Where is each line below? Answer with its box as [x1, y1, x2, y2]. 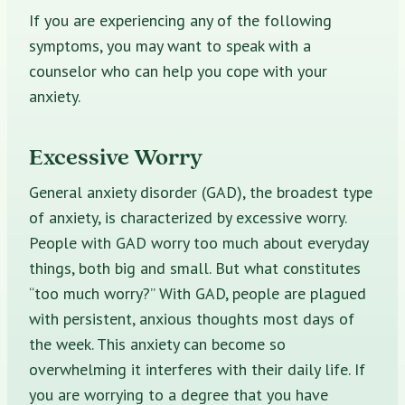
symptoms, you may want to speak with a [29, 34, 311, 56]
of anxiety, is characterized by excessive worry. [29, 206, 346, 228]
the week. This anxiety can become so [29, 333, 286, 354]
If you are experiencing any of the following [29, 9, 332, 31]
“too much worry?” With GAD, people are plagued [29, 282, 366, 304]
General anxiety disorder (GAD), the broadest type [29, 181, 372, 202]
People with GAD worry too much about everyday [29, 231, 368, 253]
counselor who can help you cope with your [29, 60, 327, 81]
